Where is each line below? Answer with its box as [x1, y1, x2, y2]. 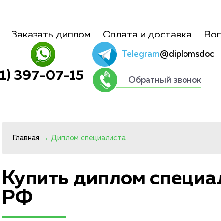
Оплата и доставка [103, 30, 192, 39]
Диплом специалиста [51, 134, 126, 142]
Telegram [122, 50, 160, 59]
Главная [12, 134, 39, 142]
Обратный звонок [128, 76, 201, 85]
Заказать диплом [11, 30, 91, 39]
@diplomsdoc [160, 50, 214, 59]
